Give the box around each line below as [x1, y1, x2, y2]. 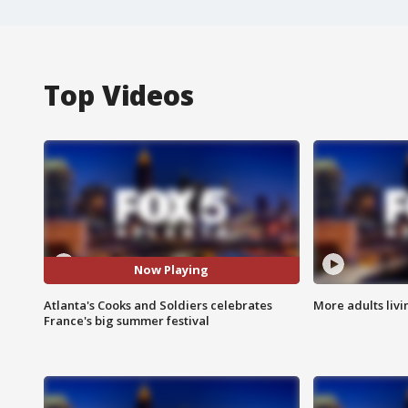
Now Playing [134, 261, 209, 279]
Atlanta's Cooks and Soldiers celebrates [44, 296, 272, 313]
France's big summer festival [44, 311, 209, 329]
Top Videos [44, 76, 194, 114]
